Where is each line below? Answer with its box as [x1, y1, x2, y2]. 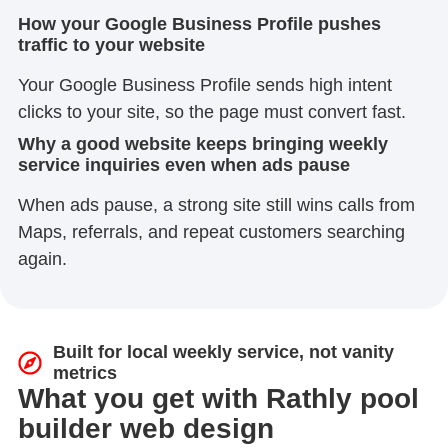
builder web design [17, 413, 274, 445]
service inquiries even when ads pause [17, 155, 350, 176]
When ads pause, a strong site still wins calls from [17, 195, 415, 216]
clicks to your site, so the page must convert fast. [17, 102, 406, 123]
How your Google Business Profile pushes [17, 14, 381, 35]
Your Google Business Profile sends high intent [17, 75, 392, 96]
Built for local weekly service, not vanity [52, 342, 394, 363]
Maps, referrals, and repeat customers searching [17, 222, 405, 243]
